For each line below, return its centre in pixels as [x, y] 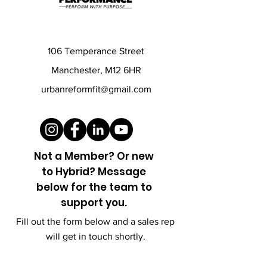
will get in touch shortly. [95, 236]
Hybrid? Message [101, 172]
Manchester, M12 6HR [96, 70]
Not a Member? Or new [94, 156]
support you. [94, 203]
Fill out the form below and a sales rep [95, 221]
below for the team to [94, 187]
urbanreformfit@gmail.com [96, 89]
